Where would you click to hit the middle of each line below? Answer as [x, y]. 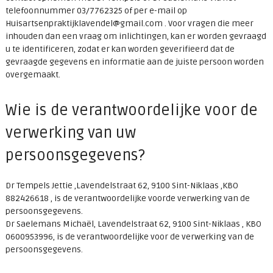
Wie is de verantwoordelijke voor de [131, 111]
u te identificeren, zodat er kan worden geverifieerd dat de [120, 49]
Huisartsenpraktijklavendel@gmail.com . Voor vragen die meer [129, 24]
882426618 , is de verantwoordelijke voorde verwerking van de [127, 199]
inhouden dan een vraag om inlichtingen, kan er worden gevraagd [136, 37]
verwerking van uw [70, 133]
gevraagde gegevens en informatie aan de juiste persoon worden [134, 62]
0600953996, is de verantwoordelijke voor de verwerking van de [129, 237]
